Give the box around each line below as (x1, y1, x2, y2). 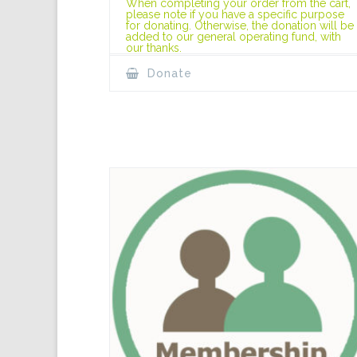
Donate (143, 66, 192, 80)
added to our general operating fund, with (126, 29, 341, 43)
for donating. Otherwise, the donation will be (126, 18, 354, 32)
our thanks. (126, 41, 182, 54)
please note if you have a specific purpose (126, 7, 344, 21)
